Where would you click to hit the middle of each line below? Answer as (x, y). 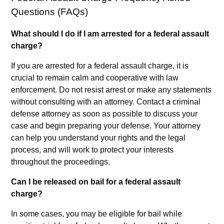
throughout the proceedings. (61, 162)
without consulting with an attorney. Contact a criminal (106, 102)
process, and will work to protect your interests (92, 150)
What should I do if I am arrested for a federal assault (110, 34)
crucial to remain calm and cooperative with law (95, 78)
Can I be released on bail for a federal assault (96, 182)
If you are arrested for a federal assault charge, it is (100, 66)
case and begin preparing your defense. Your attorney (106, 126)
